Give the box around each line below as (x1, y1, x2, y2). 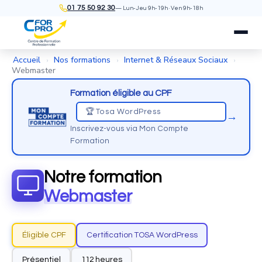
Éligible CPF (22, 230, 66, 239)
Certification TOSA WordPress (86, 230, 198, 239)
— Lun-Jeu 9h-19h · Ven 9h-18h (115, 5, 203, 11)
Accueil (13, 54, 40, 65)
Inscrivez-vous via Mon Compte (70, 125, 189, 133)
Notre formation (44, 168, 162, 186)
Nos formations (54, 54, 111, 65)
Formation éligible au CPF (70, 89, 172, 98)
